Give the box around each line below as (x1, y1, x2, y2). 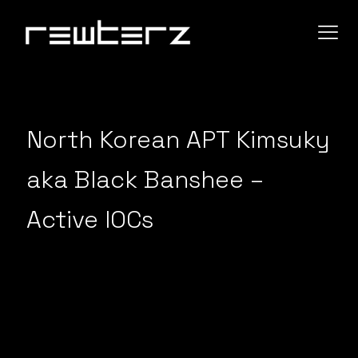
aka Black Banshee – (26, 164, 264, 195)
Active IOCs (26, 204, 153, 235)
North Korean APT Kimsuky (26, 124, 330, 155)
